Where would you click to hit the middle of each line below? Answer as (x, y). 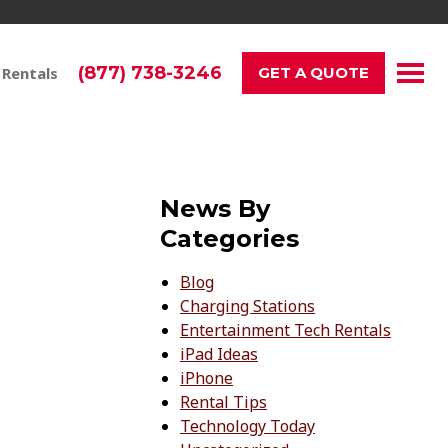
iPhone (206, 378)
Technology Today (247, 426)
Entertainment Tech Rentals (285, 330)
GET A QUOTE (313, 72)
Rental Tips (223, 402)
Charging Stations (247, 306)
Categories (229, 238)
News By (215, 208)
